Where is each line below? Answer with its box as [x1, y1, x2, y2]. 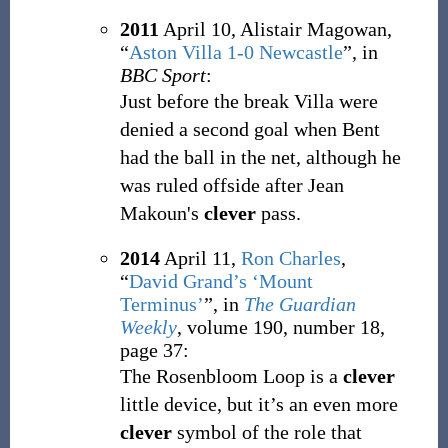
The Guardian [243, 293, 356, 315]
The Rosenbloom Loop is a [119, 365, 343, 387]
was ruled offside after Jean [119, 174, 344, 196]
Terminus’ [119, 293, 204, 315]
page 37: [119, 339, 189, 361]
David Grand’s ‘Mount [128, 270, 313, 292]
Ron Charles [240, 247, 341, 269]
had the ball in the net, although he [119, 146, 401, 168]
